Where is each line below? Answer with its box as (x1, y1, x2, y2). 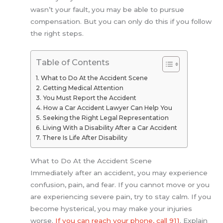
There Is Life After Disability (42, 133, 127, 141)
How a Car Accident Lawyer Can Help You (43, 104, 172, 111)
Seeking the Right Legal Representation (42, 113, 169, 121)
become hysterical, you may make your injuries (30, 204, 193, 213)
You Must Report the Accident (42, 94, 136, 102)
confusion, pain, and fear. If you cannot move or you (30, 180, 210, 189)
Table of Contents (36, 57, 110, 67)
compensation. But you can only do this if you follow (30, 17, 212, 26)
